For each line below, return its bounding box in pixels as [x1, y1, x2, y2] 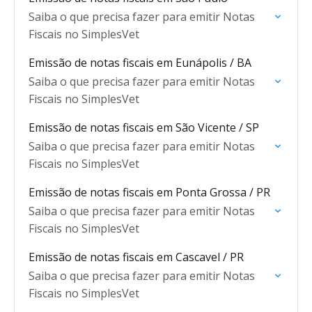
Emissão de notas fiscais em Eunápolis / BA [29, 55, 251, 70]
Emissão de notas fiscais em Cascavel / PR [29, 249, 244, 265]
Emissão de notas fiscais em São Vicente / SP [29, 120, 259, 135]
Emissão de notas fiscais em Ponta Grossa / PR [29, 185, 270, 200]
